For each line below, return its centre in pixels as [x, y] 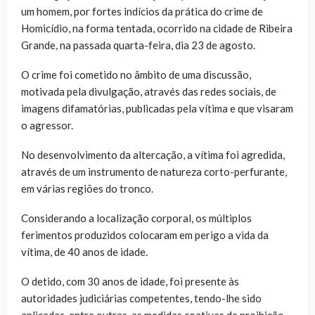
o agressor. [47, 125]
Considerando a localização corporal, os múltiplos [136, 218]
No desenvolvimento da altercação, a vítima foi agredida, [153, 154]
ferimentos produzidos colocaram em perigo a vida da [145, 234]
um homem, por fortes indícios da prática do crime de [142, 11]
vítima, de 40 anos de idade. [84, 251]
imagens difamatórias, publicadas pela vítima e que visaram [157, 108]
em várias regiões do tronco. [87, 188]
